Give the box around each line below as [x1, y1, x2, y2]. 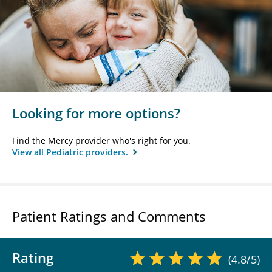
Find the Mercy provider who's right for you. [12, 135, 191, 147]
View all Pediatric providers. [12, 146, 131, 158]
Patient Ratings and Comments [12, 207, 206, 226]
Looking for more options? [12, 104, 180, 123]
